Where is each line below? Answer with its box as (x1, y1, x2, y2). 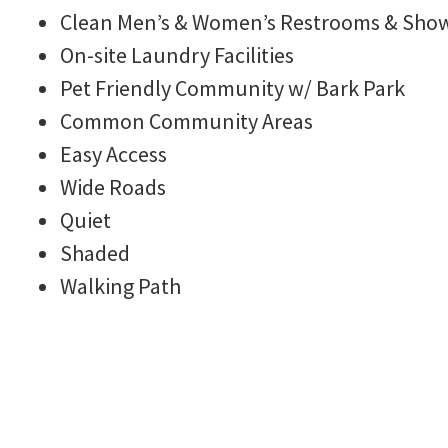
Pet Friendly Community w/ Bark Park (60, 73, 405, 102)
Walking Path (60, 271, 181, 300)
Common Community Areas (60, 106, 313, 135)
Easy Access (60, 139, 167, 168)
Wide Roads (60, 172, 166, 201)
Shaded (60, 238, 130, 267)
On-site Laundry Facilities (60, 40, 294, 69)
